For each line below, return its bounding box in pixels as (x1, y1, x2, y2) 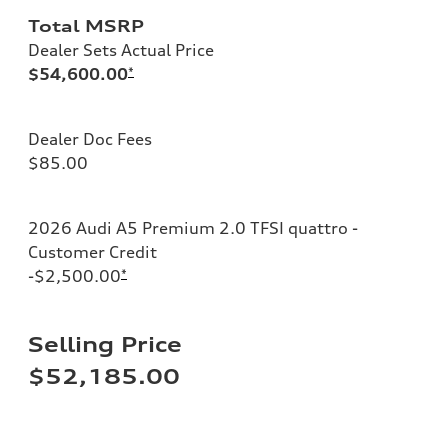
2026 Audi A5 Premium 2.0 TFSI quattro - (28, 217, 358, 238)
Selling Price (28, 331, 182, 357)
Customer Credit (28, 241, 157, 262)
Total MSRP (28, 15, 144, 36)
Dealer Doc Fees (28, 128, 152, 149)
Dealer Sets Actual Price (28, 39, 214, 60)
